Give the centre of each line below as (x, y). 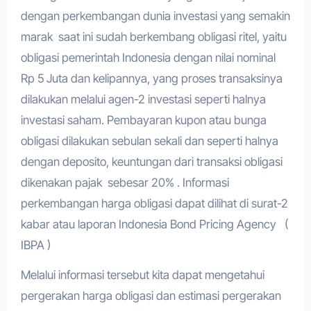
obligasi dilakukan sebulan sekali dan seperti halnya (149, 141)
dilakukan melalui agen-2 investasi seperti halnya (143, 99)
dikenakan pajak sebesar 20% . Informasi (125, 183)
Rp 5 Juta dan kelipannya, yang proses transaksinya (151, 78)
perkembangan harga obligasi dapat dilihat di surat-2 (154, 203)
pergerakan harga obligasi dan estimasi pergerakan (151, 296)
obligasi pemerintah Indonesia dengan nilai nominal (148, 58)
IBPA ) (35, 245)
